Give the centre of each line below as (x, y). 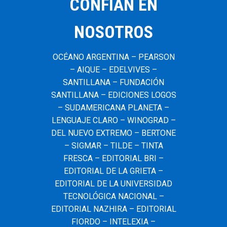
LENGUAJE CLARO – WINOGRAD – (113, 120)
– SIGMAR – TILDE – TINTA (113, 145)
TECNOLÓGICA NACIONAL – (113, 196)
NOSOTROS (113, 32)
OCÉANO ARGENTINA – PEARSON (113, 57)
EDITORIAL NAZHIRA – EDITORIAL (113, 209)
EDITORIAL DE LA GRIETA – (113, 171)
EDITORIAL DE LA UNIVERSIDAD (113, 183)
